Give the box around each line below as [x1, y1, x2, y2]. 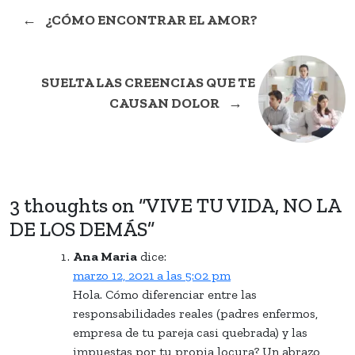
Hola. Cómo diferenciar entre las [73, 286, 257, 302]
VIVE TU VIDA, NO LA [146, 193, 341, 217]
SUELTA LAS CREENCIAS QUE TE [41, 73, 255, 91]
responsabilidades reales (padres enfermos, [73, 305, 318, 321]
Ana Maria [73, 248, 137, 264]
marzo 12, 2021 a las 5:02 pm [73, 267, 231, 283]
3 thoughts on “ [10, 193, 146, 217]
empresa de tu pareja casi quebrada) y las [73, 324, 307, 340]
